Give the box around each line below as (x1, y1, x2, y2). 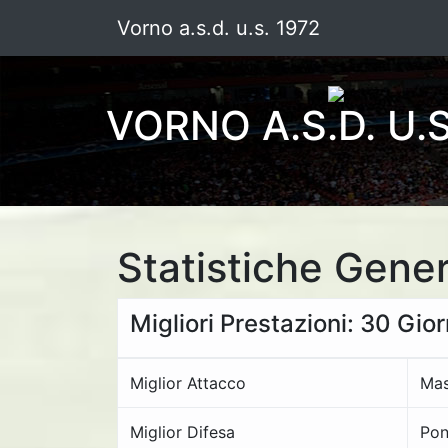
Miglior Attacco (130, 373, 246, 393)
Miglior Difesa (130, 422, 235, 442)
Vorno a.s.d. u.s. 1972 (117, 16, 320, 40)
